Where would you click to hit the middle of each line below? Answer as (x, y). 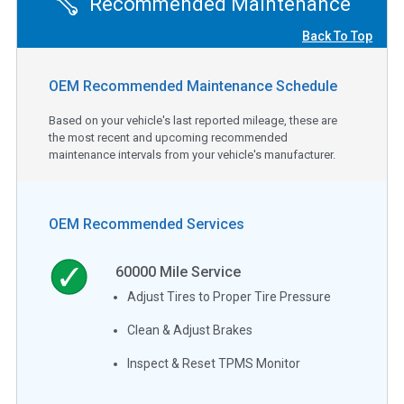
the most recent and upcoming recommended (168, 137)
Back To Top (337, 36)
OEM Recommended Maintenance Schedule (193, 86)
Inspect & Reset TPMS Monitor (214, 363)
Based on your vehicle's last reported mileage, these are (193, 120)
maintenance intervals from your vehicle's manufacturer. (192, 154)
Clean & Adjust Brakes (190, 330)
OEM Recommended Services (147, 224)
